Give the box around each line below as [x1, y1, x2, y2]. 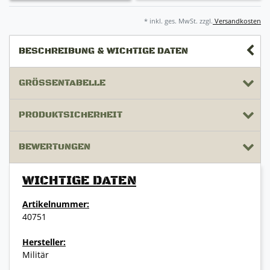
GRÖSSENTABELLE [19, 77, 99, 89]
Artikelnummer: [22, 198, 89, 210]
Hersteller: [22, 236, 66, 248]
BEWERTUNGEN [19, 140, 90, 152]
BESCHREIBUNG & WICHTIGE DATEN [19, 45, 188, 57]
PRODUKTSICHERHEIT [19, 108, 122, 121]
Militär [22, 248, 49, 260]
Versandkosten [213, 16, 261, 25]
